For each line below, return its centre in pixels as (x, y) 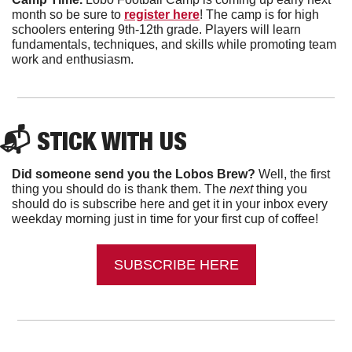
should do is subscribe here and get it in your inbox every (170, 204)
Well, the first (293, 174)
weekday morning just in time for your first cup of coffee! (165, 219)
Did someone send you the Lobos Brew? (134, 174)
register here (162, 15)
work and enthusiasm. (74, 60)
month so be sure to (68, 15)
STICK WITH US (112, 141)
